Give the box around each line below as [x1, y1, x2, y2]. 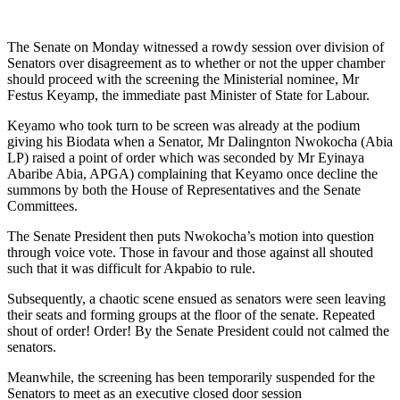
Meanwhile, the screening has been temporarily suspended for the [7, 369, 375, 385]
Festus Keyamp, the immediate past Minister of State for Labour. [7, 87, 370, 103]
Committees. [7, 197, 78, 213]
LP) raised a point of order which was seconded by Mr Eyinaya [7, 149, 364, 165]
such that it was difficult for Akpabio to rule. [7, 260, 255, 276]
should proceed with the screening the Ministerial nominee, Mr [7, 71, 359, 87]
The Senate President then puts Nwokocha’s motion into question [7, 228, 374, 244]
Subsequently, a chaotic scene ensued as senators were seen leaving [7, 290, 386, 306]
